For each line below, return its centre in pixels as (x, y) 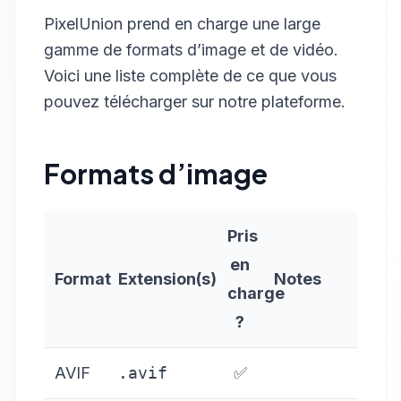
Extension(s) (167, 279)
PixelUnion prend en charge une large (182, 24)
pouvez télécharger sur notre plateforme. (195, 102)
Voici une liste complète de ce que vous (190, 76)
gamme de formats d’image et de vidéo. (191, 50)
